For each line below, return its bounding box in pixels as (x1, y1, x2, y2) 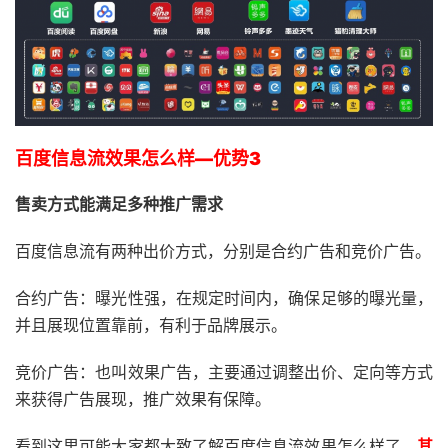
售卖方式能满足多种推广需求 (15, 194, 223, 215)
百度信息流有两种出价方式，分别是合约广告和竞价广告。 (15, 241, 431, 262)
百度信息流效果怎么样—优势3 (15, 148, 261, 170)
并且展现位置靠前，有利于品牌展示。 (15, 315, 287, 336)
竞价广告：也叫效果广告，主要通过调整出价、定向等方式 (15, 362, 433, 383)
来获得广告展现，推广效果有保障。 (15, 389, 271, 410)
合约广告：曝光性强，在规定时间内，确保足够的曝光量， (15, 288, 433, 309)
